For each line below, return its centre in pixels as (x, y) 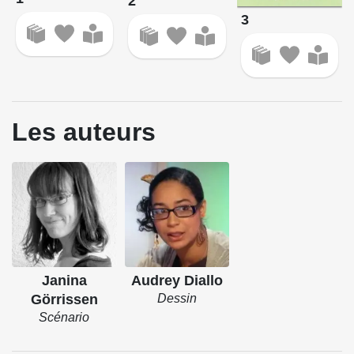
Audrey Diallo (177, 280)
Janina (64, 280)
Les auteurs (84, 132)
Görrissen (64, 299)
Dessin (177, 298)
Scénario (64, 317)
